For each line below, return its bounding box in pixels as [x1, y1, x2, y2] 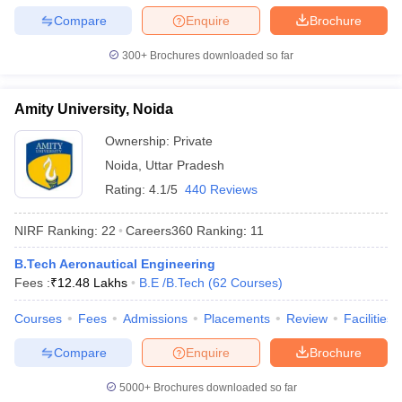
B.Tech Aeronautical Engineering [14, 257, 215, 271]
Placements [204, 311, 270, 326]
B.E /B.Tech [139, 275, 205, 290]
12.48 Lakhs [57, 275, 127, 290]
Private [173, 134, 213, 148]
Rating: [105, 182, 149, 197]
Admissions [123, 311, 188, 326]
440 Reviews [185, 182, 258, 197]
